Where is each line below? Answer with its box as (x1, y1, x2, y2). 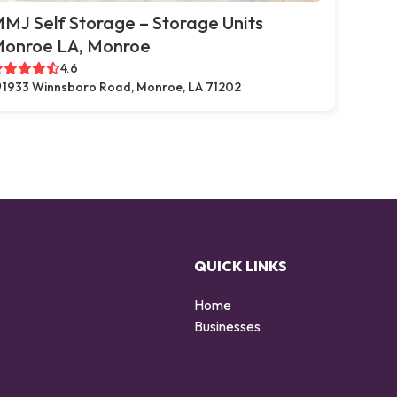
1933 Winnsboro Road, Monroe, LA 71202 (3, 79, 241, 95)
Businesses (194, 316, 261, 335)
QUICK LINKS (194, 256, 287, 275)
